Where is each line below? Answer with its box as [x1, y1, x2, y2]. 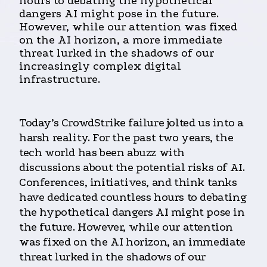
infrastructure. [19, 73, 100, 86]
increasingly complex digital [19, 60, 181, 73]
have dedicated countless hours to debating [19, 191, 247, 204]
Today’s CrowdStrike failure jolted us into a [19, 116, 244, 130]
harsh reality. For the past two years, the [19, 131, 234, 145]
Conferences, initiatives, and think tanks [19, 176, 237, 190]
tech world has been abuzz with [19, 146, 185, 160]
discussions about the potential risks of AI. [19, 161, 245, 175]
